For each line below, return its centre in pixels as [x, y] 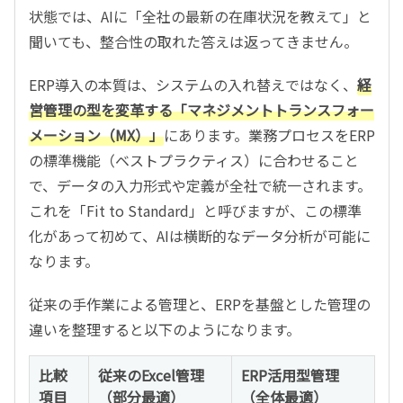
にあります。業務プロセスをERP [269, 134]
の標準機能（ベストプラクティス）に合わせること [194, 160]
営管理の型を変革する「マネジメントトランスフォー [201, 109]
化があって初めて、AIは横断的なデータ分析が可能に [200, 235]
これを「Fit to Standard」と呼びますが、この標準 [195, 210]
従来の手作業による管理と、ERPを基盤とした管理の [200, 304]
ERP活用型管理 [290, 375]
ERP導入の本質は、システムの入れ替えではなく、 [193, 84]
